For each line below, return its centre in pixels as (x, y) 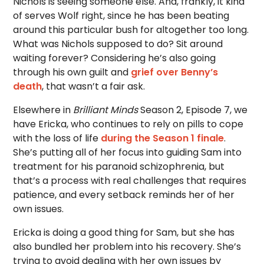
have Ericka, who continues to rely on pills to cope (128, 124)
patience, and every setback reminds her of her (124, 195)
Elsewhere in (43, 110)
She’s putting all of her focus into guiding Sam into (128, 152)
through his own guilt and (72, 72)
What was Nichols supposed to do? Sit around (118, 44)
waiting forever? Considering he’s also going (115, 58)
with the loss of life (57, 138)
